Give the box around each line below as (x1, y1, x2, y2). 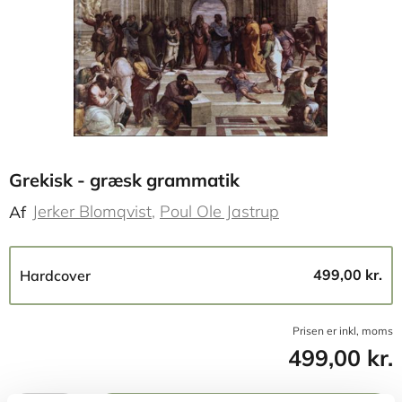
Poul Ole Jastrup (160, 201, 279, 222)
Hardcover (20, 267, 91, 284)
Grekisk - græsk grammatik (9, 169, 240, 191)
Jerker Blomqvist (32, 201, 152, 222)
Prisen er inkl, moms (293, 324, 393, 337)
